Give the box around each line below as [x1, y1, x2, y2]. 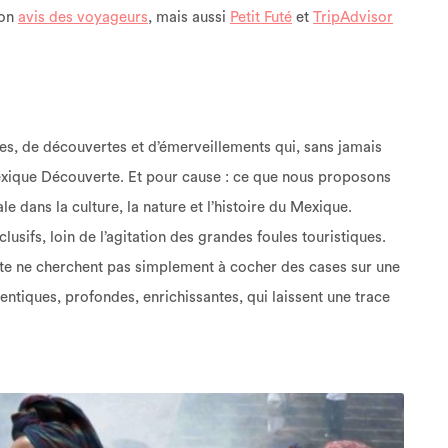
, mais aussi [148, 9, 230, 25]
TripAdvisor [313, 9, 393, 25]
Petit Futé [230, 9, 292, 25]
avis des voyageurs [18, 9, 148, 25]
